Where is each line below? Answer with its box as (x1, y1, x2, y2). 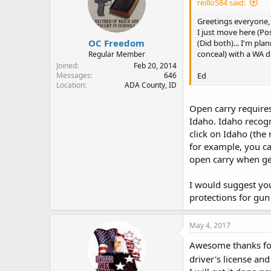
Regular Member (88, 49, 145, 59)
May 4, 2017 (189, 220, 230, 230)
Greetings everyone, (197, 15, 270, 27)
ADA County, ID (125, 80, 177, 90)
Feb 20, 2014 (134, 60, 177, 71)
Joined (56, 60, 77, 71)
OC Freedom (88, 37, 145, 49)
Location (56, 80, 85, 90)
